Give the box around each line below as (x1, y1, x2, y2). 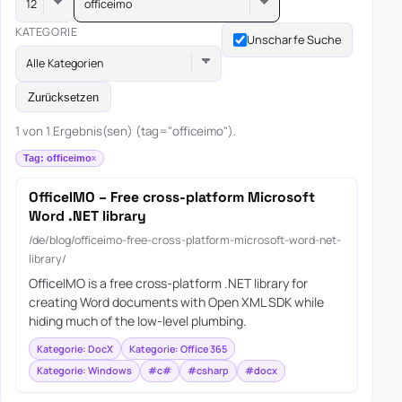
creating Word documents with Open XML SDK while (28, 293, 324, 311)
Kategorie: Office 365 (128, 341, 227, 355)
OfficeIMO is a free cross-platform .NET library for (28, 275, 308, 293)
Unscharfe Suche (246, 31, 342, 48)
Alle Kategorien (26, 56, 104, 72)
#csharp (187, 363, 229, 378)
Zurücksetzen (27, 90, 99, 104)
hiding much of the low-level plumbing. (28, 312, 247, 330)
